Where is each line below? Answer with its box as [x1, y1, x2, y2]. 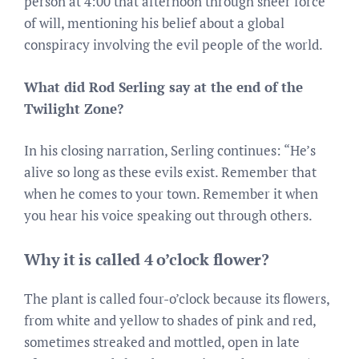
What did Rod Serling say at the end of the [24, 77, 303, 96]
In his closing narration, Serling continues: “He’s [24, 141, 316, 159]
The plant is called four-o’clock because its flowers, [24, 288, 329, 308]
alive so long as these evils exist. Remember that [24, 163, 317, 181]
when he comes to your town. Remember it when [24, 184, 318, 203]
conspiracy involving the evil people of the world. [24, 35, 323, 54]
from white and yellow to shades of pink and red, [24, 310, 316, 329]
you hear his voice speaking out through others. [24, 206, 313, 224]
